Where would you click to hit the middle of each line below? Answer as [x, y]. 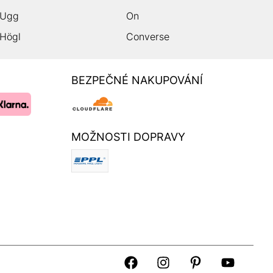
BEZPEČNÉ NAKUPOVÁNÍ [137, 80]
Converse [148, 36]
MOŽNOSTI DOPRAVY [128, 136]
